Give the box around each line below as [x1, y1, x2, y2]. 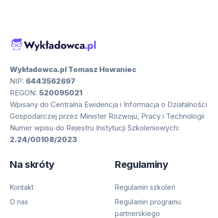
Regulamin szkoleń [115, 182, 175, 191]
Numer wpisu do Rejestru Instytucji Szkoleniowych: [10, 123, 180, 133]
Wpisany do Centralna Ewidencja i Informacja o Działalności [10, 100, 207, 109]
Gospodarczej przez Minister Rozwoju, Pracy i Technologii [10, 111, 204, 121]
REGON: [10, 88, 39, 98]
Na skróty [10, 159, 54, 171]
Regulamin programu [115, 197, 181, 206]
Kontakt [10, 182, 34, 191]
